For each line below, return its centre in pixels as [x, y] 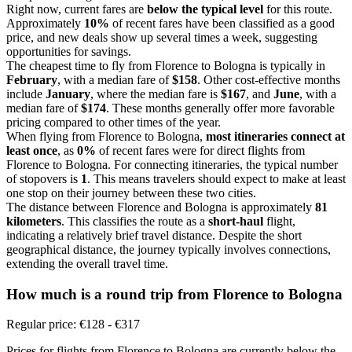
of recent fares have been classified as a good [222, 23]
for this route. [298, 9]
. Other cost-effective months [269, 79]
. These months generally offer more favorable [220, 108]
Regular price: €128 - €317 [73, 324]
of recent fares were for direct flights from [200, 150]
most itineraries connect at [275, 136]
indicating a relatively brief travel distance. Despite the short [154, 235]
